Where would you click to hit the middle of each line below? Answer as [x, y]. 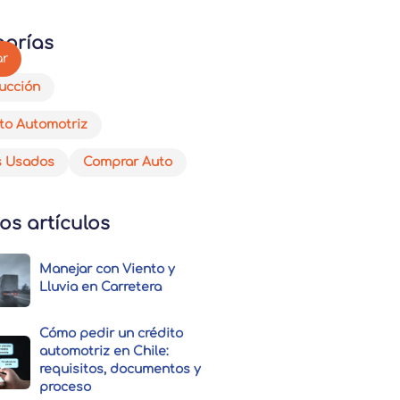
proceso [66, 387]
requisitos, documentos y [121, 370]
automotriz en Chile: [104, 352]
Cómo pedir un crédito [112, 334]
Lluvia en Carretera [101, 287]
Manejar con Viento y [108, 270]
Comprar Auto [128, 162]
